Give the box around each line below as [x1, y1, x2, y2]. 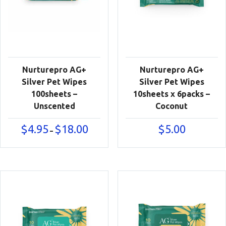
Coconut [155, 101, 188, 110]
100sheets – [31, 89, 78, 98]
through [87, 152, 115, 159]
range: [87, 132, 108, 139]
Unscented [33, 101, 75, 110]
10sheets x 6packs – [133, 89, 210, 98]
